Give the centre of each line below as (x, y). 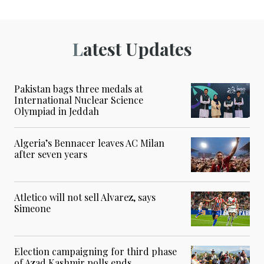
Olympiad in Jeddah (57, 111)
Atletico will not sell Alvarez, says (85, 197)
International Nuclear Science (79, 100)
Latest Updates (137, 49)
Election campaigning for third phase (95, 252)
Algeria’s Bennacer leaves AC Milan (89, 143)
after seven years (51, 154)
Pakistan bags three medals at (78, 89)
